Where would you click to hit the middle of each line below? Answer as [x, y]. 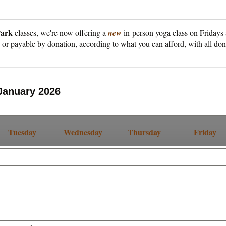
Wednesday [83, 132]
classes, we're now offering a [60, 33]
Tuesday [22, 132]
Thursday [144, 132]
